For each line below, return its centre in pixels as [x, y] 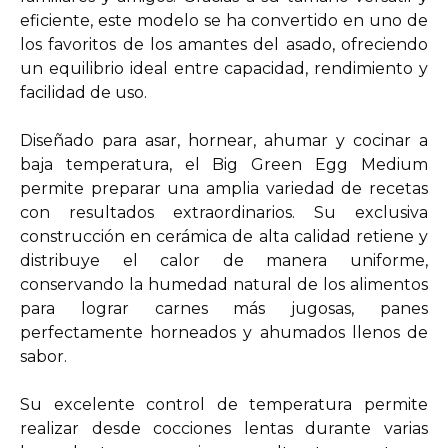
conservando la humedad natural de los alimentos [224, 284]
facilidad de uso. [83, 92]
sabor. [43, 356]
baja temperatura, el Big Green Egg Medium [224, 164]
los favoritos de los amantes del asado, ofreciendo [224, 44]
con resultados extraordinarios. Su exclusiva [224, 212]
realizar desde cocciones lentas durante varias [224, 428]
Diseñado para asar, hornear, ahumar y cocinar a [224, 140]
